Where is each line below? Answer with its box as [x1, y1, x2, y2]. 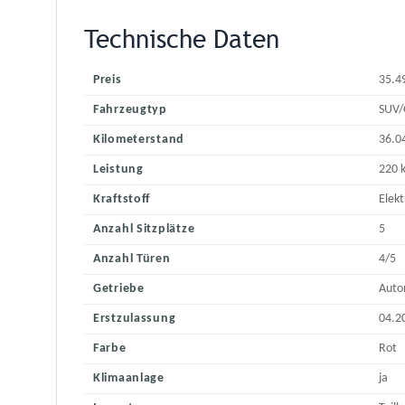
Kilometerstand [93, 133, 185, 147]
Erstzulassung [93, 312, 176, 326]
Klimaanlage [93, 372, 165, 386]
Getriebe [93, 282, 145, 297]
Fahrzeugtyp [93, 103, 167, 118]
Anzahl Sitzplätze [93, 222, 195, 237]
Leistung [93, 163, 144, 177]
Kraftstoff [93, 193, 151, 207]
